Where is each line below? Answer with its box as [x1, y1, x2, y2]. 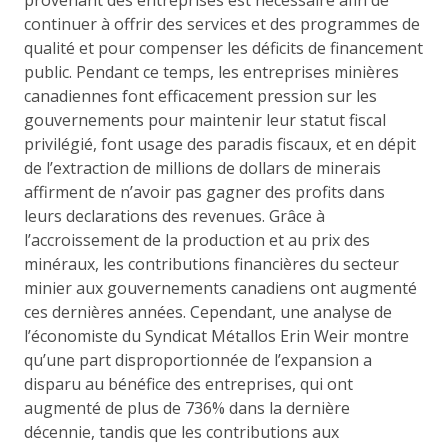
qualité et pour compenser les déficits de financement [24, 36, 423, 59]
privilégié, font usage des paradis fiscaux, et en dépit [24, 132, 416, 155]
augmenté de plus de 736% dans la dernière [24, 396, 350, 419]
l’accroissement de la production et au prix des [24, 228, 370, 251]
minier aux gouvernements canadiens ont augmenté [24, 276, 417, 299]
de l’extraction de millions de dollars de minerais [24, 156, 381, 179]
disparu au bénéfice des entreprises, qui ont [24, 372, 353, 395]
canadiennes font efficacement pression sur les [24, 84, 377, 107]
